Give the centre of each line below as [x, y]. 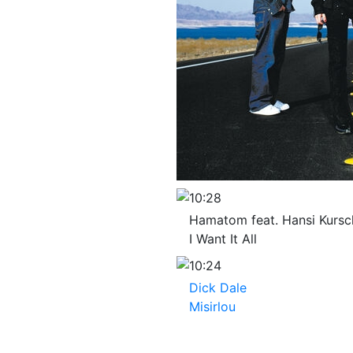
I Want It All [223, 239]
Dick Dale [218, 288]
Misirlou [212, 307]
